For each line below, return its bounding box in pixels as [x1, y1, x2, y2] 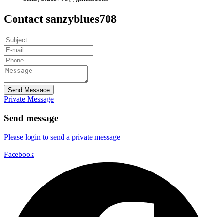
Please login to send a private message [4, 132, 120, 141]
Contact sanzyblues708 [4, 12, 117, 25]
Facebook [4, 150, 34, 158]
